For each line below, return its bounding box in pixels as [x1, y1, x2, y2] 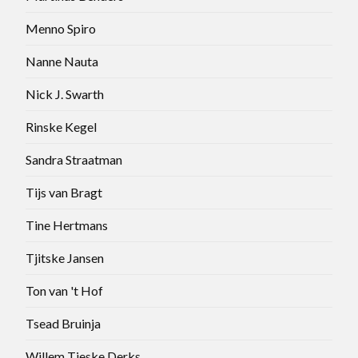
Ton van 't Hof [26, 282, 103, 298]
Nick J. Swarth [26, 86, 104, 101]
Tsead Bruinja [26, 315, 101, 331]
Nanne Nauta [26, 53, 98, 69]
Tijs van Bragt [26, 184, 102, 200]
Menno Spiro [26, 20, 96, 36]
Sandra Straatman [26, 151, 122, 167]
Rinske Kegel [26, 118, 97, 134]
